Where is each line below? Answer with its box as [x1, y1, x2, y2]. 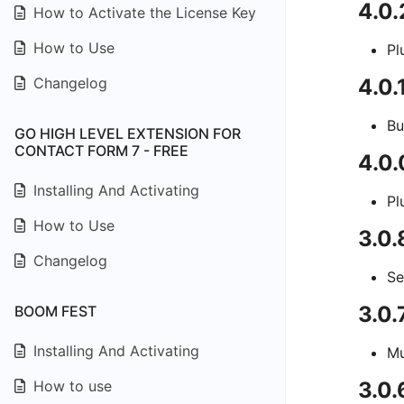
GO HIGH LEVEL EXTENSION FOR [14, 124, 241, 142]
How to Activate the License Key [29, 4, 256, 22]
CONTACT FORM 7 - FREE [14, 142, 188, 160]
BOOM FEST [14, 302, 96, 320]
